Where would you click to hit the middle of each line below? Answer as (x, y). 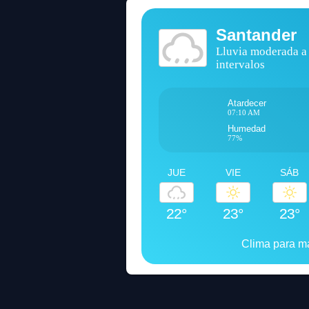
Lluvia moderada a (262, 51)
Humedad (246, 129)
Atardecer (247, 103)
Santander (257, 34)
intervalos (241, 64)
